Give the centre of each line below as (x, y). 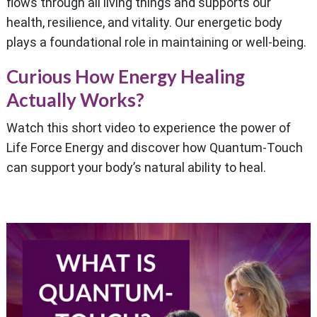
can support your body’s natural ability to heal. (136, 167)
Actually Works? (75, 100)
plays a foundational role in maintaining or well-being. (156, 42)
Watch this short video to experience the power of (149, 128)
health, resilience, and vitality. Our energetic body (144, 22)
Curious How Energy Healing (126, 76)
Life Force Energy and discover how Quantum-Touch (155, 148)
